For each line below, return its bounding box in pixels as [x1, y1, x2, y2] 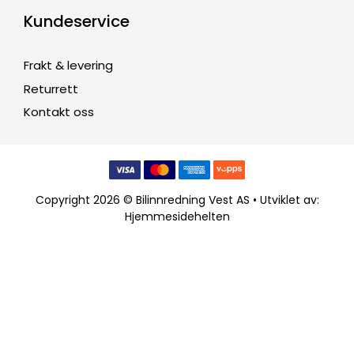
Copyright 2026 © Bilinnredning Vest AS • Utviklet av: [35, 192, 319, 209]
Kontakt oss [24, 104, 94, 121]
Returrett [24, 80, 78, 97]
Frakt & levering [24, 57, 113, 74]
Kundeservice [24, 10, 130, 33]
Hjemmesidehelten [124, 209, 230, 225]
